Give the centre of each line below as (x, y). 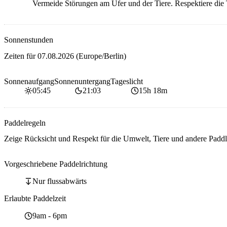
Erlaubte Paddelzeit (35, 199)
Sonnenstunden (29, 40)
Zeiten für (21, 56)
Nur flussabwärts (60, 181)
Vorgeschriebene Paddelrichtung (56, 164)
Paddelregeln (25, 123)
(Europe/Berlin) (100, 56)
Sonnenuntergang (82, 81)
